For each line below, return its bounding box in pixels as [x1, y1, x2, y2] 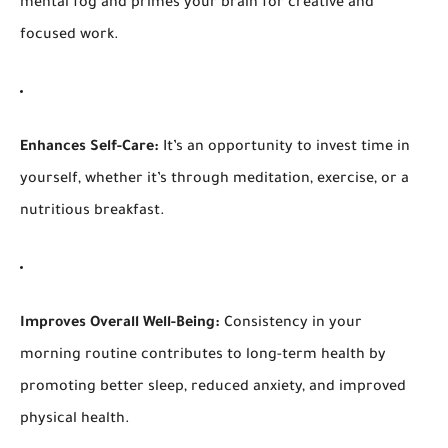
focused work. [20, 28, 119, 45]
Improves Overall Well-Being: [20, 316, 220, 333]
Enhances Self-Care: [20, 140, 159, 157]
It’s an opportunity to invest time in [159, 140, 410, 157]
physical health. [20, 412, 130, 429]
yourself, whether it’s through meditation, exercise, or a [20, 172, 409, 189]
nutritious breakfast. [20, 204, 165, 221]
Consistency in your [220, 316, 362, 333]
